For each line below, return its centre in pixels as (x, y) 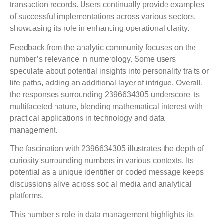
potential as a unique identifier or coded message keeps (107, 172)
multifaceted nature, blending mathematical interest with (106, 106)
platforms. (27, 195)
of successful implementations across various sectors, (103, 17)
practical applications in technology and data (87, 118)
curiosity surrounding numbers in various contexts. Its (102, 160)
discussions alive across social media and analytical (101, 184)
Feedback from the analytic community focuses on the (103, 47)
